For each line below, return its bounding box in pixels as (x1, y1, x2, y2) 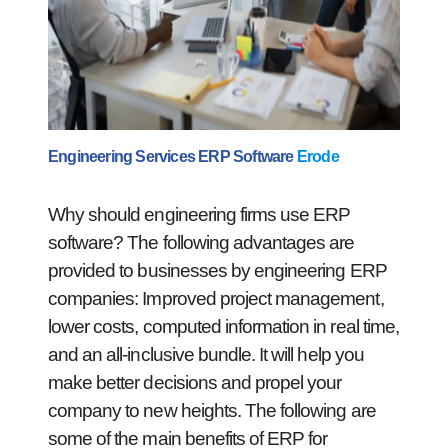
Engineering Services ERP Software (48, 148, 297, 165)
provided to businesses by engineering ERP (48, 260, 387, 281)
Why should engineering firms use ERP (48, 204, 351, 225)
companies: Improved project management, (48, 288, 384, 309)
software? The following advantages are (48, 232, 355, 253)
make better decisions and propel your (48, 372, 342, 393)
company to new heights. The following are (48, 400, 376, 421)
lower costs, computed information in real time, (48, 316, 399, 337)
